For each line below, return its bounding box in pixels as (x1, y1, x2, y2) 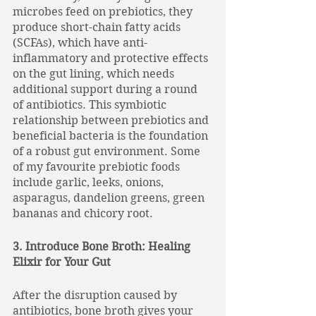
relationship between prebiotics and (13, 114, 212, 127)
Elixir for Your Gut (13, 255, 111, 269)
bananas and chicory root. (13, 207, 156, 220)
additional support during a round (13, 83, 200, 96)
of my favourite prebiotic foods (13, 160, 183, 174)
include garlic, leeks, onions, (13, 176, 166, 189)
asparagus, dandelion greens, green (13, 191, 207, 205)
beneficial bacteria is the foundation (13, 129, 211, 142)
